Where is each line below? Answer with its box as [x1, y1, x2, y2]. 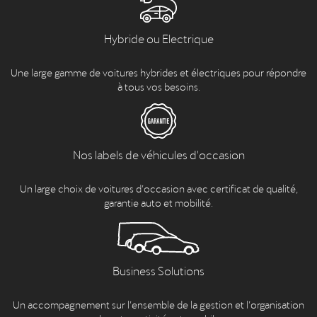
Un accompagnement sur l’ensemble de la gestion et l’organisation [13, 296, 304, 311]
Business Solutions [113, 261, 204, 279]
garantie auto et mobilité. [104, 194, 213, 209]
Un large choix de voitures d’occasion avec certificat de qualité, [19, 180, 298, 195]
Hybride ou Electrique [103, 29, 214, 47]
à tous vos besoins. [117, 78, 200, 93]
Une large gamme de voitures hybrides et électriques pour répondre [11, 64, 306, 79]
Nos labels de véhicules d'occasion [72, 145, 245, 163]
